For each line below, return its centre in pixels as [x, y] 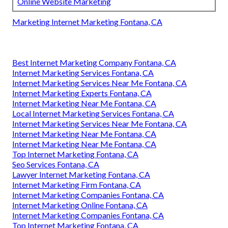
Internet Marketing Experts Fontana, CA [82, 93]
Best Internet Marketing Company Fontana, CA [94, 62]
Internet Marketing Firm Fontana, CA [77, 184]
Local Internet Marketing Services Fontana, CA [93, 113]
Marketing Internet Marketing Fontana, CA [87, 21]
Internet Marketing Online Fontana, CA [80, 205]
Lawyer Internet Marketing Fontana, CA [81, 174]
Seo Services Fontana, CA [56, 164]
